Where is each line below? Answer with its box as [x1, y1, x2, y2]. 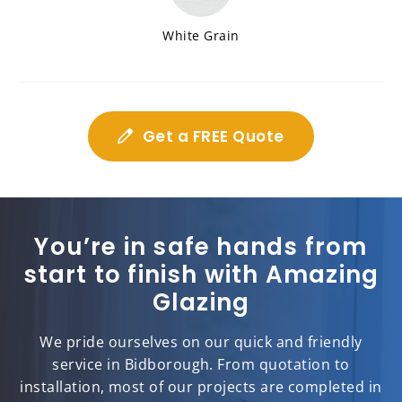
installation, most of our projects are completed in [20, 377, 382, 398]
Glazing [152, 286, 250, 319]
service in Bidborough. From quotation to [52, 354, 350, 375]
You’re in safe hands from [34, 231, 368, 264]
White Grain [162, 27, 240, 45]
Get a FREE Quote [142, 126, 284, 148]
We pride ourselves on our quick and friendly [39, 332, 363, 353]
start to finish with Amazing [22, 258, 380, 292]
